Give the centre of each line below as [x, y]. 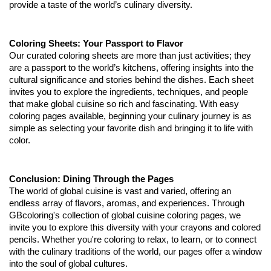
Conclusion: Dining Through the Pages [91, 179]
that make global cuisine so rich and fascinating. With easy [124, 104]
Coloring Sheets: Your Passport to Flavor [96, 44]
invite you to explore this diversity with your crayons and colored [135, 227]
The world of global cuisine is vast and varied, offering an [120, 191]
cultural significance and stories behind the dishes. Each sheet [131, 80]
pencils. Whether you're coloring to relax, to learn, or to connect [133, 240]
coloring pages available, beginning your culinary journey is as [130, 116]
